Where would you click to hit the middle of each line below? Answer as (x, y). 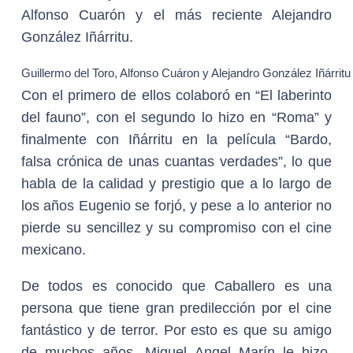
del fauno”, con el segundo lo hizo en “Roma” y (176, 117)
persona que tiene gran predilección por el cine (176, 308)
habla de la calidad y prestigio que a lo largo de (176, 184)
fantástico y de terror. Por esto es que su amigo (176, 330)
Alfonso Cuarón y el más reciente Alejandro (176, 15)
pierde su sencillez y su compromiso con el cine (176, 228)
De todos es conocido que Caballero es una (176, 286)
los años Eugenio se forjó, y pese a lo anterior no (176, 206)
